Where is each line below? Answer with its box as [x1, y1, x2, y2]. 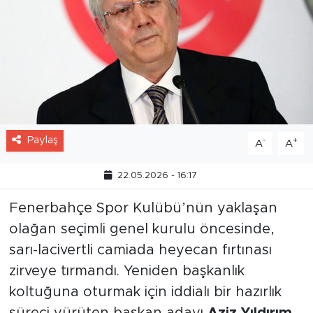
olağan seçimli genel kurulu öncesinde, [8, 256, 275, 270]
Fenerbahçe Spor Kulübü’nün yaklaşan [8, 235, 277, 249]
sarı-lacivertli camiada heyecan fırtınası [8, 277, 272, 291]
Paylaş [27, 168, 58, 180]
